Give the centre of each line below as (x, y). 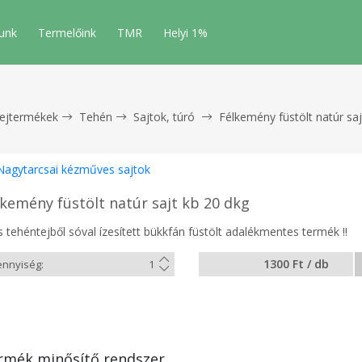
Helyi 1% (185, 33)
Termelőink (67, 33)
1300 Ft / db (296, 264)
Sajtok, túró (164, 117)
